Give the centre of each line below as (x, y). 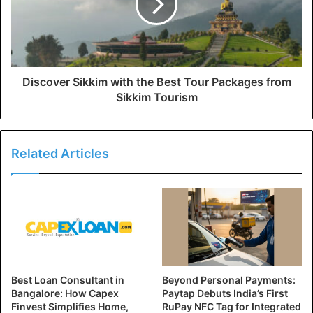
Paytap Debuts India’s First (225, 293)
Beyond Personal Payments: (229, 280)
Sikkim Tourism (156, 97)
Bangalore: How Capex (65, 293)
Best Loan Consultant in (68, 280)
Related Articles (60, 153)
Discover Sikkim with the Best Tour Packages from (156, 81)
